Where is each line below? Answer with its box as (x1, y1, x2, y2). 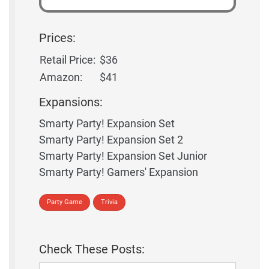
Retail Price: (40, 53, 95, 67)
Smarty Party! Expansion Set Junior (39, 150, 207, 163)
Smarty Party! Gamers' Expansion (39, 166, 198, 179)
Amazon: (40, 71, 82, 84)
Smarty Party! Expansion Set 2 (39, 133, 183, 147)
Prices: (39, 31, 76, 46)
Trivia (101, 198, 118, 207)
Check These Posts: (39, 242, 145, 257)
